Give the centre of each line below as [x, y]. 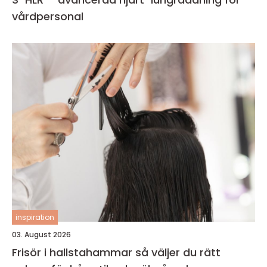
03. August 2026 [41, 235]
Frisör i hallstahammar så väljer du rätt [74, 252]
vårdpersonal [48, 16]
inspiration [35, 217]
